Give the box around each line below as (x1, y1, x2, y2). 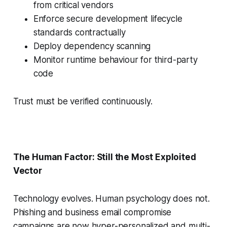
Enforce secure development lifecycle (33, 14, 182, 24)
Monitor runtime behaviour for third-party (33, 55, 198, 65)
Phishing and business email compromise (13, 207, 172, 218)
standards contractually (33, 27, 128, 38)
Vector (13, 166, 42, 176)
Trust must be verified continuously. (13, 96, 155, 107)
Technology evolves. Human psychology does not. (13, 194, 210, 204)
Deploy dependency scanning (33, 41, 154, 52)
